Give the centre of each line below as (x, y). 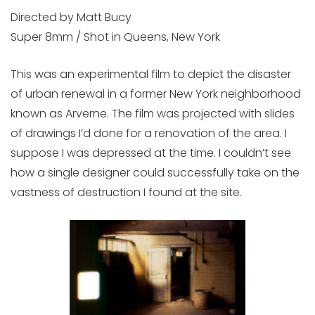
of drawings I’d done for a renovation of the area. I (149, 133)
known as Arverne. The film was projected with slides (153, 114)
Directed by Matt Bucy (71, 17)
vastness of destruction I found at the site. (126, 192)
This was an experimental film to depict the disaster (151, 74)
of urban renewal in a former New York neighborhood (156, 94)
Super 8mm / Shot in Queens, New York (115, 37)
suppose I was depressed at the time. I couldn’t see (151, 153)
